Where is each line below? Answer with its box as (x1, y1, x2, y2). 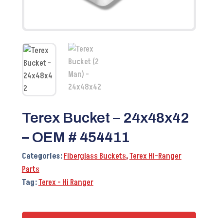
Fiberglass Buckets (63, 151, 126, 162)
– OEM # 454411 (21, 129, 129, 145)
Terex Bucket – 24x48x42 (21, 110, 189, 126)
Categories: (21, 151, 64, 162)
